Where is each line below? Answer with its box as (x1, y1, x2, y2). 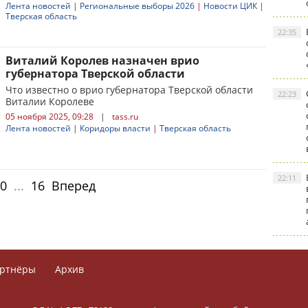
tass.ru (112, 111, 138, 122)
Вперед (52, 177, 96, 194)
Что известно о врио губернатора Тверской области (5, 83, 253, 96)
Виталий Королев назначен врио (5, 53, 199, 68)
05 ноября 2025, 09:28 (5, 111, 93, 122)
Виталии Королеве (5, 95, 94, 108)
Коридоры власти (80, 122, 151, 134)
